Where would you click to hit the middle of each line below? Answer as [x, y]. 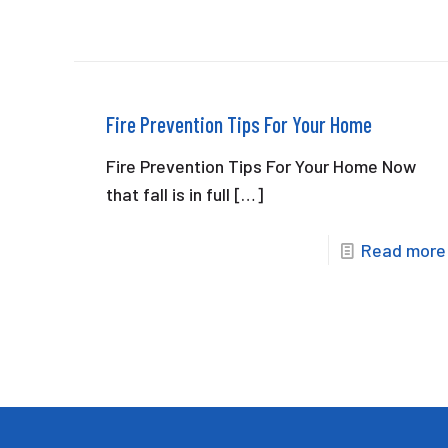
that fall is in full [167, 194]
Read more [403, 250]
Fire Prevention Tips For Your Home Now [260, 166]
